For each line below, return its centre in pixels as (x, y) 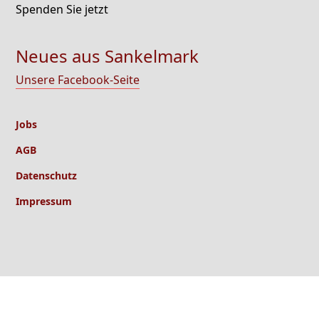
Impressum (44, 202)
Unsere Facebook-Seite (78, 80)
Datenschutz (46, 176)
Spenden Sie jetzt (62, 10)
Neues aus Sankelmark (107, 56)
